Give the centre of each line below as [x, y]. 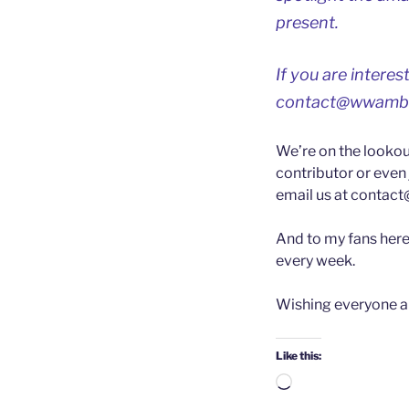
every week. [315, 261]
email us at [313, 195]
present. [307, 23]
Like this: [299, 356]
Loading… [325, 383]
